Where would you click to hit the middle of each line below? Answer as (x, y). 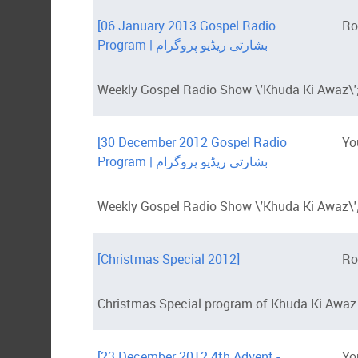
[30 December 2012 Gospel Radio (192, 143)
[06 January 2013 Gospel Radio (187, 26)
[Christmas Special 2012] (169, 259)
